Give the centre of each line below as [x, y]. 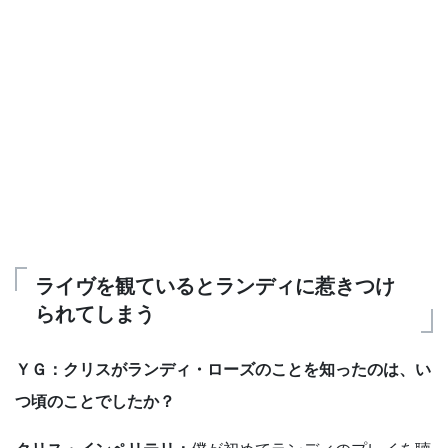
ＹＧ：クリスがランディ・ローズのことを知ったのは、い [223, 369]
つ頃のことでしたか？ [95, 401]
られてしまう [95, 314]
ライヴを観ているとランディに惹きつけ [215, 286]
